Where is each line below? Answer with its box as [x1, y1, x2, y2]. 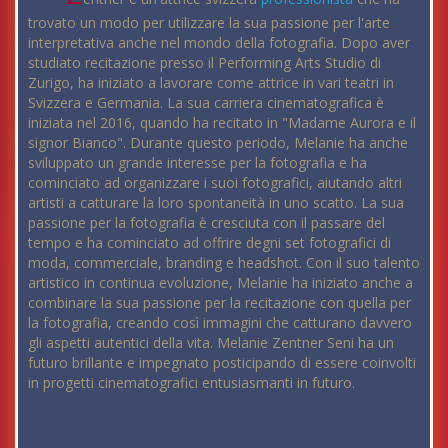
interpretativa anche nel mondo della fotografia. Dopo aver [28, 33, 410, 53]
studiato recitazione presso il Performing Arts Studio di [28, 53, 381, 73]
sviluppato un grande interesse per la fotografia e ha [28, 153, 367, 173]
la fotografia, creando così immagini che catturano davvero [28, 313, 412, 333]
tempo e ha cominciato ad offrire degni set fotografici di [28, 233, 391, 253]
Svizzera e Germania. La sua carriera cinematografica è [28, 93, 384, 113]
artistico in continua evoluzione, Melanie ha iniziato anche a [28, 273, 413, 293]
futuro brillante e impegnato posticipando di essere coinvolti [28, 353, 416, 373]
